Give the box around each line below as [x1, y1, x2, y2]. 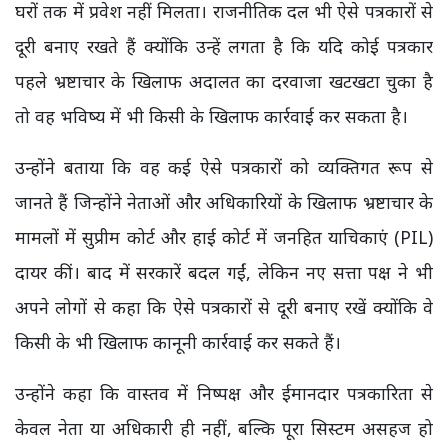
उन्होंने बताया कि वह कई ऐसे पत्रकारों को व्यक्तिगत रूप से [15, 155, 433, 180]
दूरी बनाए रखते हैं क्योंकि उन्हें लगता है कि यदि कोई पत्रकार [15, 34, 433, 59]
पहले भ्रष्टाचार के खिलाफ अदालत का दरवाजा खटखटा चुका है [15, 69, 433, 94]
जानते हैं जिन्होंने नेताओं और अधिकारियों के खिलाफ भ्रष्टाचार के [15, 190, 433, 215]
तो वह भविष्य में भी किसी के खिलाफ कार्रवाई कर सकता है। [15, 104, 408, 129]
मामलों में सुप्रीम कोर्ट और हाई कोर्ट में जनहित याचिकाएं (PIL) [15, 225, 433, 250]
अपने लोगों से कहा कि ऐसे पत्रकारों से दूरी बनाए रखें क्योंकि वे [15, 295, 433, 320]
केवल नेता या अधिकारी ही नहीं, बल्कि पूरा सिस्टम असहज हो [15, 416, 433, 441]
